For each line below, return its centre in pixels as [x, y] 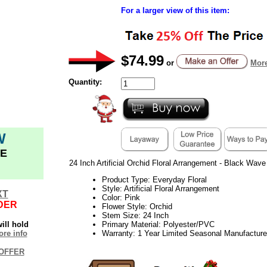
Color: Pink [121, 197]
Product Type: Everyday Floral [154, 179]
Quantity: [85, 82]
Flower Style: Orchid [137, 206]
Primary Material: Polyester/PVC [158, 224]
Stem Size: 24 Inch [135, 215]
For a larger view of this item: [175, 10]
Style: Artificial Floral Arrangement [160, 188]
